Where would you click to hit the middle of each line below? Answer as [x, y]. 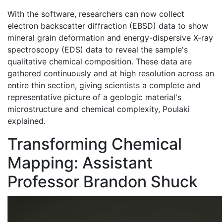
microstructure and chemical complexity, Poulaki [99, 109]
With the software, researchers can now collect [96, 14]
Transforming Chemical [95, 144]
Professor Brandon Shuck [103, 182]
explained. [27, 121]
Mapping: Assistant [80, 163]
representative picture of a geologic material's [94, 97]
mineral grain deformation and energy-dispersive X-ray [110, 38]
